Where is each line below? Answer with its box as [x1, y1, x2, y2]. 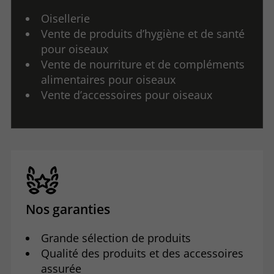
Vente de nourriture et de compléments [41, 56, 245, 72]
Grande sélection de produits [41, 231, 191, 246]
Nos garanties [25, 200, 110, 218]
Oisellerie [41, 10, 91, 26]
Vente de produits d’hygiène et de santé [41, 26, 245, 41]
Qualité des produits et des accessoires [41, 246, 244, 261]
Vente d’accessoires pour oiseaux [41, 87, 213, 102]
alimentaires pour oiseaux [41, 72, 176, 87]
